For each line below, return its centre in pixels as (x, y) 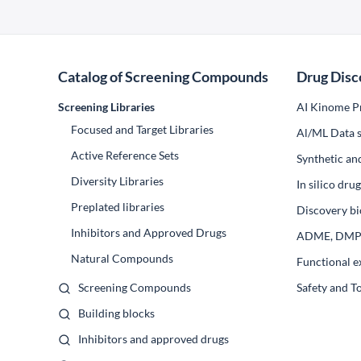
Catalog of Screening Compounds (163, 77)
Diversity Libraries (117, 181)
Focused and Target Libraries (142, 129)
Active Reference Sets (125, 155)
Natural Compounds (122, 258)
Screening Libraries (106, 107)
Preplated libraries (118, 207)
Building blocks (116, 313)
